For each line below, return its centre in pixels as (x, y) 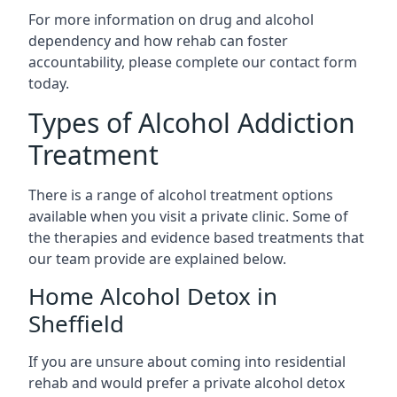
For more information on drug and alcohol (171, 19)
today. (49, 83)
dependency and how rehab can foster (158, 41)
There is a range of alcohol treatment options (181, 195)
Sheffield (76, 323)
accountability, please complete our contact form (193, 62)
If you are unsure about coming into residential (187, 362)
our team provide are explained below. (157, 259)
